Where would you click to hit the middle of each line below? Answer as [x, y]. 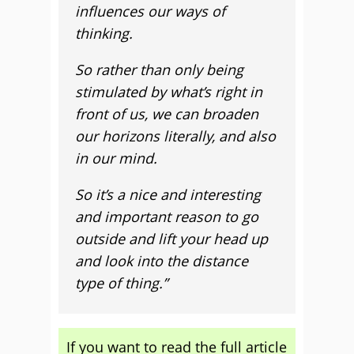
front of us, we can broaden [167, 114]
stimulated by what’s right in [169, 92]
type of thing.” [121, 283]
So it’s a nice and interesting [168, 194]
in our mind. [116, 158]
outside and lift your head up [171, 239]
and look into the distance [162, 261]
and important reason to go [167, 217]
